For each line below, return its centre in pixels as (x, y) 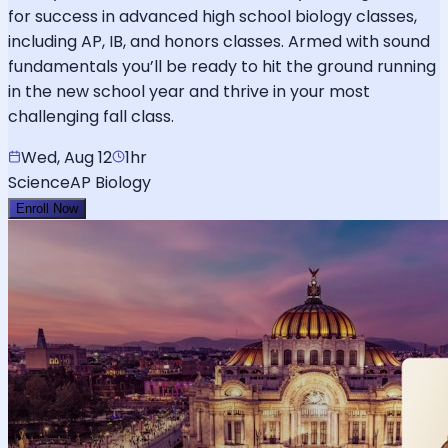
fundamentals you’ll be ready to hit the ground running (222, 66)
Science (39, 182)
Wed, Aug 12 (66, 157)
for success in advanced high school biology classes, (212, 16)
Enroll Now (47, 208)
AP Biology (110, 182)
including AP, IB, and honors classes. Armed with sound (219, 41)
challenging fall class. (91, 116)
